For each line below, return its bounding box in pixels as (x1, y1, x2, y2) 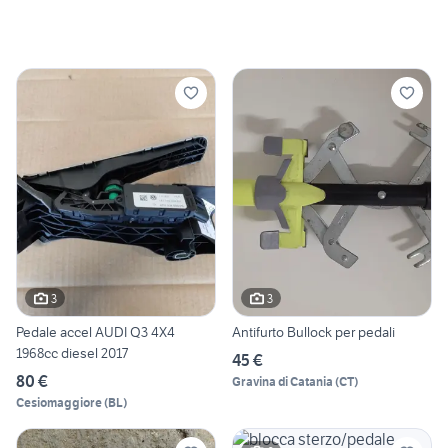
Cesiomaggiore (16, 395, 102, 411)
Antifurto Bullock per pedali (232, 323, 395, 342)
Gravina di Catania (232, 374, 333, 390)
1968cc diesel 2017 (16, 344, 128, 363)
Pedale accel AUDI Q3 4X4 (16, 323, 175, 342)
